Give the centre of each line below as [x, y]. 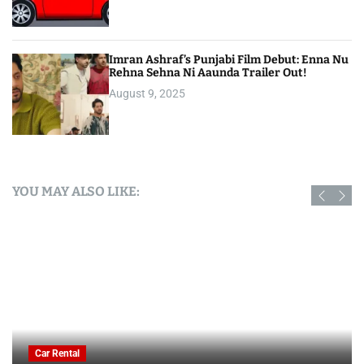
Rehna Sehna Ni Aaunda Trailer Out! [208, 73]
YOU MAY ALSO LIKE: [76, 192]
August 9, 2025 [147, 94]
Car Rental [57, 354]
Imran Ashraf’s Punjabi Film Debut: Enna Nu [229, 60]
